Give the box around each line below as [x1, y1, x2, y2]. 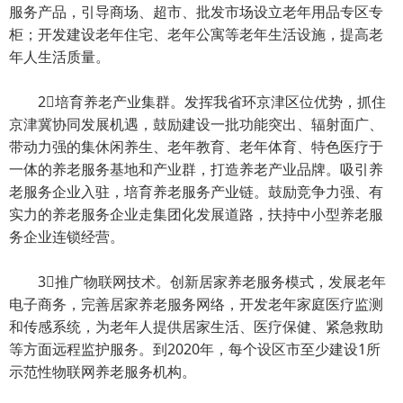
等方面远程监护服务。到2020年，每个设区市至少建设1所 [9, 339, 381, 359]
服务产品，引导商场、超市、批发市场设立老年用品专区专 [9, 2, 383, 22]
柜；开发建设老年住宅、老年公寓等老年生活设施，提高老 [9, 24, 383, 44]
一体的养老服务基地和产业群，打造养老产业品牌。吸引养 [9, 159, 383, 179]
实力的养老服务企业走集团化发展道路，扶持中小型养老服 [9, 204, 383, 224]
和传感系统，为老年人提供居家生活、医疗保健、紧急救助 [9, 317, 383, 336]
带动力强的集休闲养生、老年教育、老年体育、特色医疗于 [9, 137, 383, 157]
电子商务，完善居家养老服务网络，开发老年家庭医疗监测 [9, 294, 383, 314]
